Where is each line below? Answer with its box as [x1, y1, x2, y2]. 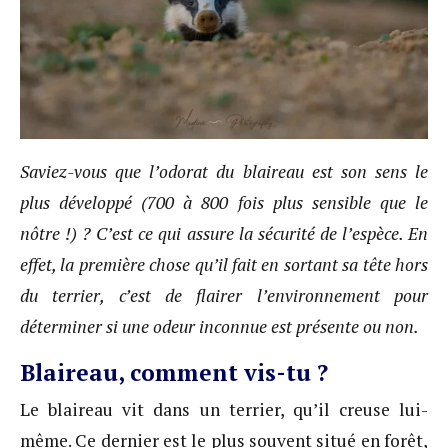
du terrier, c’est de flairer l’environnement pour [20, 284, 428, 308]
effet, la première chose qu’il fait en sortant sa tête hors [20, 253, 428, 277]
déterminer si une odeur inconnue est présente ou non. [20, 315, 419, 339]
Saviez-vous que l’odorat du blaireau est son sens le [20, 160, 428, 184]
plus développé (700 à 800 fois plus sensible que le [20, 191, 428, 215]
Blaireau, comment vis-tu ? [20, 356, 328, 388]
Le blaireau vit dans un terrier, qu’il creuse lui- [20, 397, 428, 421]
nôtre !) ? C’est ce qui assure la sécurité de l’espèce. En [20, 222, 428, 246]
